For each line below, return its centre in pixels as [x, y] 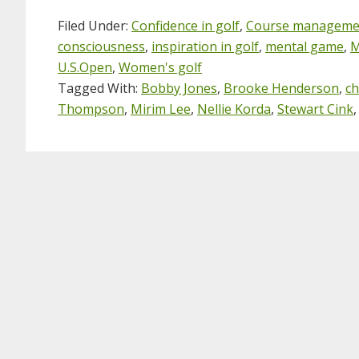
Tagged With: [99, 88]
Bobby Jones [179, 88]
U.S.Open [85, 67]
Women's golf [160, 67]
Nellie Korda [234, 109]
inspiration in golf [205, 46]
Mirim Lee [161, 109]
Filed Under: [95, 26]
